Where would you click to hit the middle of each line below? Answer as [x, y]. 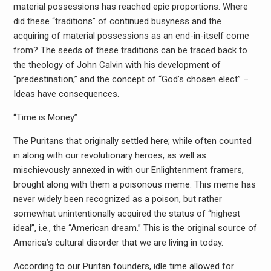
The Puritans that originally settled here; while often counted [132, 141]
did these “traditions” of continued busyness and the [117, 21]
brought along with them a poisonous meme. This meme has [134, 184]
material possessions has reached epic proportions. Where [130, 7]
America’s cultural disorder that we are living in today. [118, 243]
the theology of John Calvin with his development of [117, 65]
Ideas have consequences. [66, 94]
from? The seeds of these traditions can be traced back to [130, 50]
